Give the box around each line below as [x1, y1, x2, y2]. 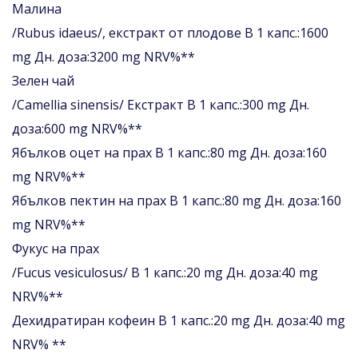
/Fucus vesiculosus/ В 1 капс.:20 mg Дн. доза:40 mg [12, 263, 318, 281]
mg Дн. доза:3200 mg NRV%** [12, 47, 195, 66]
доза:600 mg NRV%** [12, 119, 142, 137]
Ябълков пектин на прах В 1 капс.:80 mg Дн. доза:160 [12, 191, 341, 209]
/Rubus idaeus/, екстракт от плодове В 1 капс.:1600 [12, 23, 328, 42]
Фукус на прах [12, 239, 99, 257]
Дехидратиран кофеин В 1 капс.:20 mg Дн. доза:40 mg [12, 311, 345, 329]
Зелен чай [12, 71, 74, 89]
